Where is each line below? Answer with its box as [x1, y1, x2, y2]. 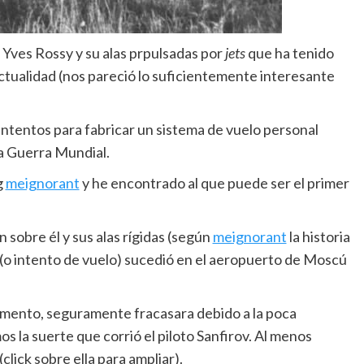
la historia [286, 227, 350, 245]
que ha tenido [245, 44, 334, 62]
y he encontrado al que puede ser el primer [79, 174, 349, 192]
